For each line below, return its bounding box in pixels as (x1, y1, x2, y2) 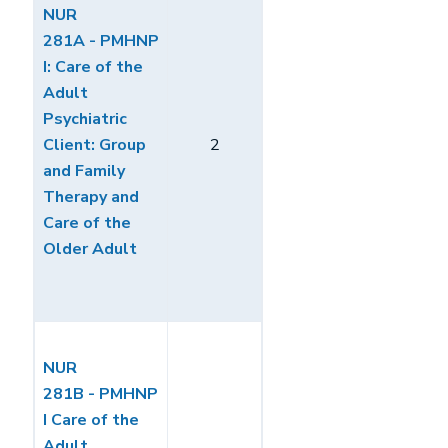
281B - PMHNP (43, 383, 158, 405)
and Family (43, 160, 125, 182)
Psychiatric (43, 108, 127, 130)
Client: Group (43, 134, 146, 156)
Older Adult (43, 238, 137, 260)
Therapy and (43, 186, 139, 208)
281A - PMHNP (43, 30, 159, 52)
